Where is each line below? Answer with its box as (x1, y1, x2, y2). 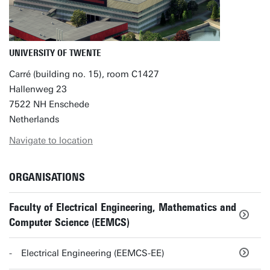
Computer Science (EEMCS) (9, 216, 130, 229)
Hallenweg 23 (9, 84, 67, 95)
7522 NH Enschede (9, 99, 89, 110)
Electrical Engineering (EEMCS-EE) (21, 248, 165, 259)
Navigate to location (9, 135, 93, 146)
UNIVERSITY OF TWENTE (9, 48, 101, 58)
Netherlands (9, 114, 59, 125)
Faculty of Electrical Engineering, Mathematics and (9, 201, 236, 214)
